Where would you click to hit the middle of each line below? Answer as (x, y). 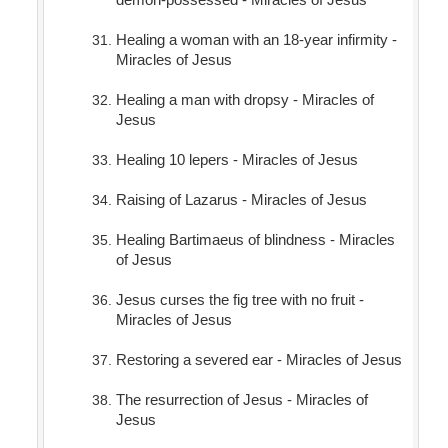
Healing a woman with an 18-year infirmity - (256, 40)
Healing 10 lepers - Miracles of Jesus (236, 160)
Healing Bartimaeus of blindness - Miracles (255, 240)
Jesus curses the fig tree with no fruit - (239, 300)
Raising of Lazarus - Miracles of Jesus (241, 200)
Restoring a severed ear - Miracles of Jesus (258, 360)
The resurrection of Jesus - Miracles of (241, 400)
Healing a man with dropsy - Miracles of (244, 100)
